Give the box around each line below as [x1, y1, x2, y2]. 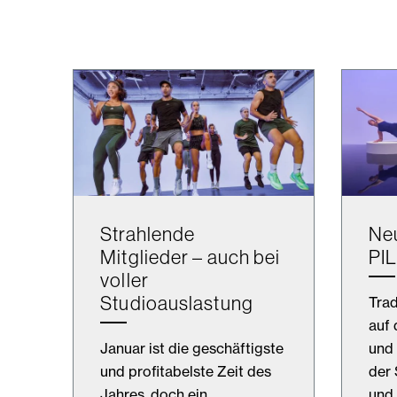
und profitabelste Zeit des [100, 362, 272, 380]
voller [100, 267, 149, 292]
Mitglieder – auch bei [100, 244, 281, 269]
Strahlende [100, 221, 196, 246]
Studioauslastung [100, 290, 253, 315]
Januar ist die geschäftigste [100, 339, 284, 357]
